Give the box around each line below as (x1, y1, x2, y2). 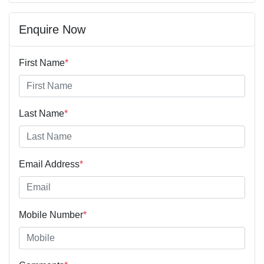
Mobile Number (19, 210, 83, 220)
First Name (19, 58, 65, 68)
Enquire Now (19, 23, 85, 37)
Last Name (19, 108, 64, 119)
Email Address (19, 159, 80, 170)
